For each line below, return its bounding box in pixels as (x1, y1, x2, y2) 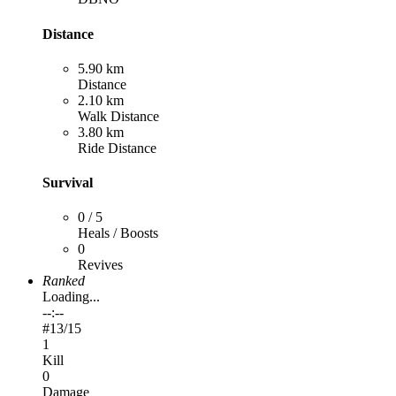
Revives (78, 257, 123, 273)
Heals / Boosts (78, 225, 158, 241)
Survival (42, 175, 93, 191)
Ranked (42, 273, 85, 289)
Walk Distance (78, 108, 159, 124)
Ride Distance (78, 140, 156, 156)
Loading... (42, 289, 100, 305)
